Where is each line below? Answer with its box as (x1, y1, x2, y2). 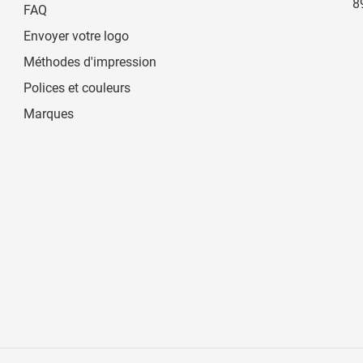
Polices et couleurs (23, 80, 131, 96)
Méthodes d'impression (23, 54, 157, 70)
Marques (23, 106, 75, 122)
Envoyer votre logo (23, 28, 130, 44)
